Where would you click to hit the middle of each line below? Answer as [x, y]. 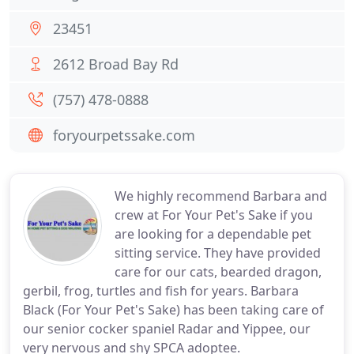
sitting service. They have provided [218, 253]
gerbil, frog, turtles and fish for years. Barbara [161, 291]
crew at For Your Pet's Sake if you [214, 215]
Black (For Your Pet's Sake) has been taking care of [173, 310]
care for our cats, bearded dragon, [218, 272]
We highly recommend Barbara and [221, 196]
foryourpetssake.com [124, 135]
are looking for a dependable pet [213, 234]
